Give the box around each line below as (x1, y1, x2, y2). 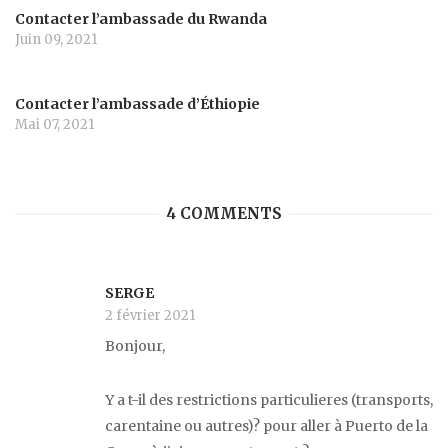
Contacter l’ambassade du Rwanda (15, 9, 267, 28)
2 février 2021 (105, 307, 195, 325)
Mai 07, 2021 (15, 115, 94, 133)
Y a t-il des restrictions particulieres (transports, (105, 390, 433, 409)
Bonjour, (105, 337, 165, 356)
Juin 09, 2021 (15, 30, 97, 48)
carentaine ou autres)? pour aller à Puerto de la (105, 416, 428, 435)
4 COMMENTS (166, 204, 282, 224)
